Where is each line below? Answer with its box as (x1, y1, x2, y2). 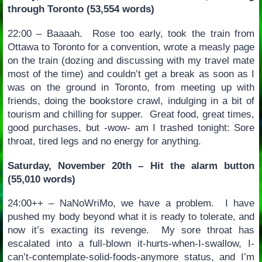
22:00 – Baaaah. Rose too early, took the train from (7, 27, 255, 39)
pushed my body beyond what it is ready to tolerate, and (7, 211, 255, 223)
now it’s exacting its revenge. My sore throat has (7, 225, 255, 236)
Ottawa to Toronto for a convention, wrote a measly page (7, 41, 255, 53)
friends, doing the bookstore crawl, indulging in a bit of (7, 95, 255, 106)
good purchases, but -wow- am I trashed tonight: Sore (7, 122, 255, 133)
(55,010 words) (7, 173, 75, 185)
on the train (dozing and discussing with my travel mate (7, 54, 255, 66)
